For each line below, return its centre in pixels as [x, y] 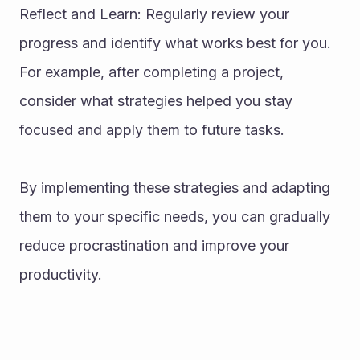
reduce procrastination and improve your [154, 245]
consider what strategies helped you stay [156, 101]
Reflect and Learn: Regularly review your [154, 14]
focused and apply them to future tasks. [152, 130]
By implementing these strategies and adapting [175, 188]
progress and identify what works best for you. [175, 43]
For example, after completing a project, [151, 72]
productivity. [61, 274]
